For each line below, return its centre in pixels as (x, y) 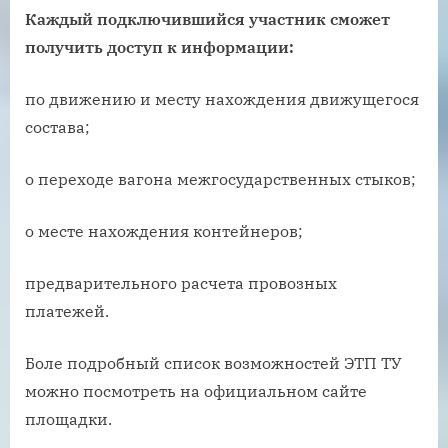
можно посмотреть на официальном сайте (196, 390)
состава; (57, 126)
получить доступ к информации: (159, 46)
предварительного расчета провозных (181, 282)
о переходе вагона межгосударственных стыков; (220, 178)
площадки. (68, 418)
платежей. (67, 310)
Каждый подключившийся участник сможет (207, 18)
